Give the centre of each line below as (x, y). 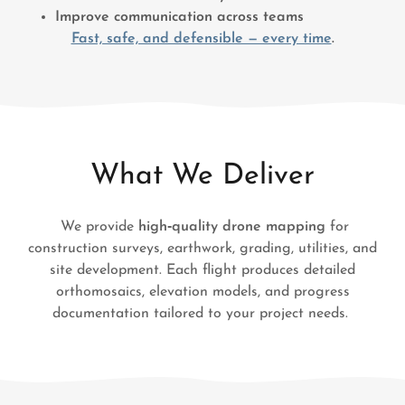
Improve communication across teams (179, 17)
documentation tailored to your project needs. (202, 313)
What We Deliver (202, 176)
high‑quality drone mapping (232, 226)
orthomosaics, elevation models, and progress (202, 292)
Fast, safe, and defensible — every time (201, 38)
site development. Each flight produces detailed (202, 270)
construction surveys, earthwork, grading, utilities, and (202, 248)
